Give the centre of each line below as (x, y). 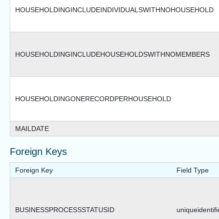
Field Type (193, 170)
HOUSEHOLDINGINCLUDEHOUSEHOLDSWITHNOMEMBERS (112, 55)
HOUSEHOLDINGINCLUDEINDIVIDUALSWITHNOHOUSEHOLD (114, 10)
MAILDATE (32, 129)
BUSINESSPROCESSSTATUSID (65, 210)
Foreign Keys (38, 152)
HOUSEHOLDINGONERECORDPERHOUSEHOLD (93, 99)
